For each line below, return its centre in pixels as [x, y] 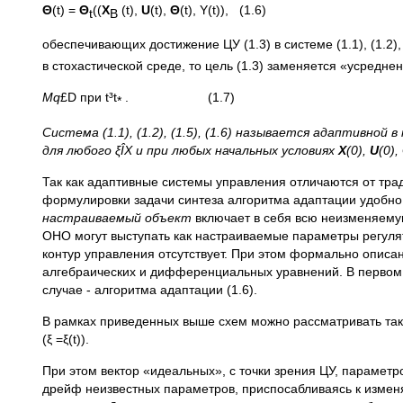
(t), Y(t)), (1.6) [223, 9]
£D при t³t [89, 98]
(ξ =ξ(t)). [66, 340]
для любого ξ [81, 151]
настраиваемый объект [117, 218]
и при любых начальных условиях [235, 151]
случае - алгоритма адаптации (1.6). [150, 290]
